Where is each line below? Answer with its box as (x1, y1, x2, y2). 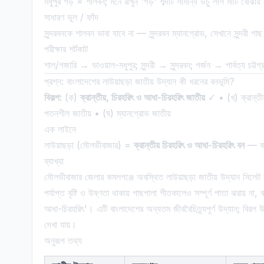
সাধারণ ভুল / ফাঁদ (44, 11, 98, 23)
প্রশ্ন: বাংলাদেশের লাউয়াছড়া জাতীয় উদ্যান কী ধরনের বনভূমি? (44, 75, 235, 87)
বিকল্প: (44, 91, 62, 103)
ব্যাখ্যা (44, 155, 64, 167)
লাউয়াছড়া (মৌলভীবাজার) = (44, 139, 134, 151)
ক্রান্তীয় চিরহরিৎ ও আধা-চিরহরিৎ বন (134, 139, 245, 151)
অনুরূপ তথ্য (44, 235, 82, 246)
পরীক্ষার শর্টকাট (44, 43, 88, 55)
